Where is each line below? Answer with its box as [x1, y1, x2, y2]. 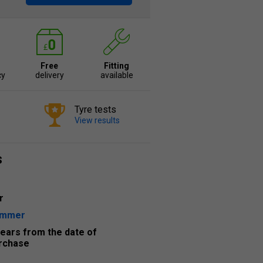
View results [75, 116, 120, 125]
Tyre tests [75, 104, 116, 115]
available [100, 70, 133, 80]
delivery [35, 70, 64, 80]
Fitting [104, 61, 130, 70]
